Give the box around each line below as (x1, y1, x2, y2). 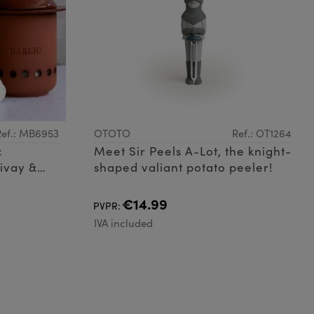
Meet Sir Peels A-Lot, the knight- (93, 143, 292, 160)
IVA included (93, 216, 153, 231)
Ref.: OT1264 (232, 126, 292, 141)
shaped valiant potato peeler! (93, 159, 273, 176)
